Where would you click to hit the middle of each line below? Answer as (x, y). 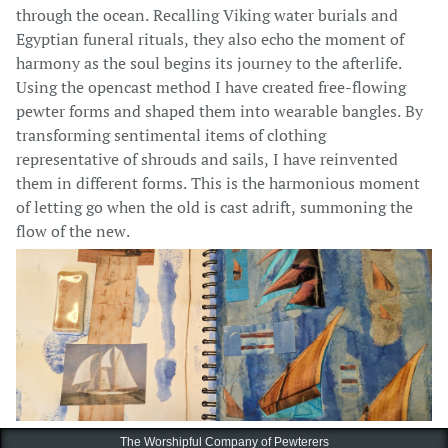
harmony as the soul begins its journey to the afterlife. (209, 63)
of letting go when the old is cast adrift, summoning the (214, 207)
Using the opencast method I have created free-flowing (211, 87)
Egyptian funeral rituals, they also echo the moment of (210, 39)
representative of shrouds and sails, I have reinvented (207, 159)
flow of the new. (73, 231)
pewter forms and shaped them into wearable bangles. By (219, 111)
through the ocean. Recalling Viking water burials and (207, 15)
